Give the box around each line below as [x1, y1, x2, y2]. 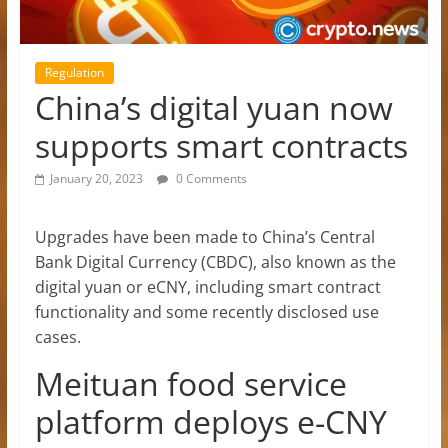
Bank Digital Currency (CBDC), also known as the [34, 250, 396, 273]
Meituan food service [34, 361, 347, 405]
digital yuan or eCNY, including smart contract [34, 275, 381, 298]
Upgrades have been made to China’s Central [34, 225, 375, 248]
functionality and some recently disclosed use [34, 300, 379, 323]
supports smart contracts [34, 123, 408, 167]
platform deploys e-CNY [34, 399, 387, 443]
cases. [34, 325, 81, 348]
